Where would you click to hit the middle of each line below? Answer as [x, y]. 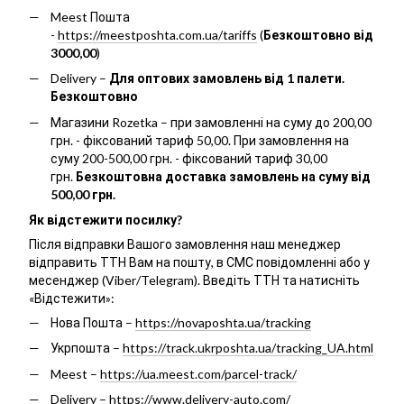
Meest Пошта [90, 16]
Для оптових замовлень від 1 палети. [227, 78]
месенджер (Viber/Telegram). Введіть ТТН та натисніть [194, 280]
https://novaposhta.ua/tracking [223, 322]
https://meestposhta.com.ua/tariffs [157, 34]
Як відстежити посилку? [106, 219]
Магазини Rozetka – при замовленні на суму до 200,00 [211, 122]
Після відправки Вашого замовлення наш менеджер [185, 243]
